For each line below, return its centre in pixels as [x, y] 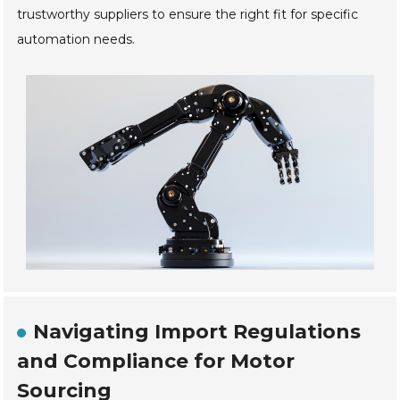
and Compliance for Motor [156, 362]
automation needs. [76, 40]
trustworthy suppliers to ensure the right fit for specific [188, 15]
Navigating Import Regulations [197, 332]
